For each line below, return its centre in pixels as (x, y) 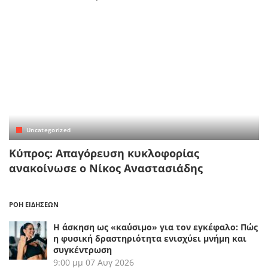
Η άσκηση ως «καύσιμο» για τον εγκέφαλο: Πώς (156, 227)
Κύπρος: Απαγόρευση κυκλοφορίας (104, 153)
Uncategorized (49, 130)
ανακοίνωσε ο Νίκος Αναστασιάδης (106, 168)
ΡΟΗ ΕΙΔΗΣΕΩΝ (34, 204)
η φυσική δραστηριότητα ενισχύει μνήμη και (150, 238)
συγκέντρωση (83, 249)
